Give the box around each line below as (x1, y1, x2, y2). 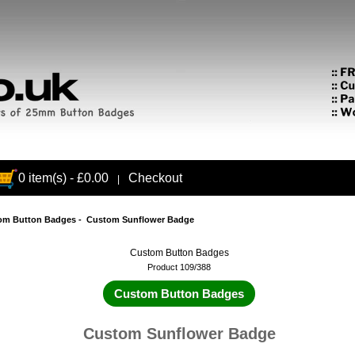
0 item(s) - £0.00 (17, 171, 109, 185)
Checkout (128, 171, 182, 185)
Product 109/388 (147, 262, 212, 273)
